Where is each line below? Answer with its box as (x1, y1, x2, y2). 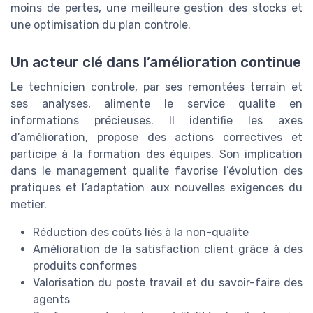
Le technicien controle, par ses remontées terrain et (10, 80, 303, 94)
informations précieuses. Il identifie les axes (10, 113, 303, 127)
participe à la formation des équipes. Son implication (10, 147, 303, 161)
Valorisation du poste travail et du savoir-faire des (33, 275, 303, 289)
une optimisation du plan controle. (10, 17, 191, 31)
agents (33, 292, 70, 306)
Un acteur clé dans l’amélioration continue (10, 53, 301, 71)
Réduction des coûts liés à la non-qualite (33, 225, 249, 239)
